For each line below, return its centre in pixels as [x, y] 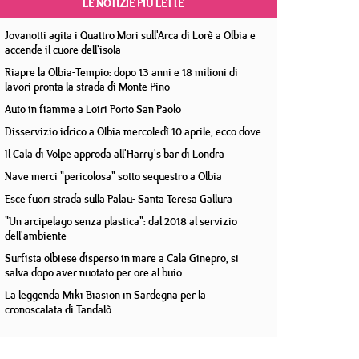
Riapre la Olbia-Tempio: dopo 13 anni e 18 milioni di [121, 72]
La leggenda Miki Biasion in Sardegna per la [105, 295]
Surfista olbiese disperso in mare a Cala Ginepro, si [122, 258]
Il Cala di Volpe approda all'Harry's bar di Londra [115, 154]
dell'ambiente [36, 236]
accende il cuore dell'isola [63, 50]
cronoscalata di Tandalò [58, 309]
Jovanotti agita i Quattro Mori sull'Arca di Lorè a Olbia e [130, 35]
